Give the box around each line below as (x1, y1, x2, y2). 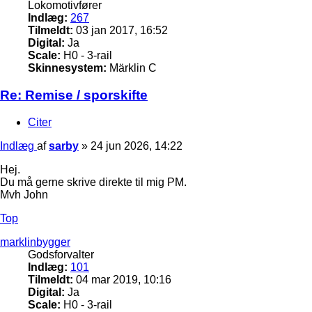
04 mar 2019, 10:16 (73, 273, 171, 286)
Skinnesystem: (28, 62, 107, 75)
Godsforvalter (28, 248, 94, 260)
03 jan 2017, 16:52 (73, 24, 168, 37)
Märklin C (107, 62, 157, 75)
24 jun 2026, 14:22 (91, 139, 182, 152)
